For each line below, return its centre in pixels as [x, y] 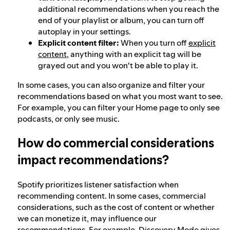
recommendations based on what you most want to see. [120, 96]
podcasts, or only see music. [69, 119]
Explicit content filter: [79, 43]
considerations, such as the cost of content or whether [116, 207]
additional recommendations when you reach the [129, 9]
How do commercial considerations [116, 143]
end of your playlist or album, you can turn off [121, 20]
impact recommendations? [93, 160]
